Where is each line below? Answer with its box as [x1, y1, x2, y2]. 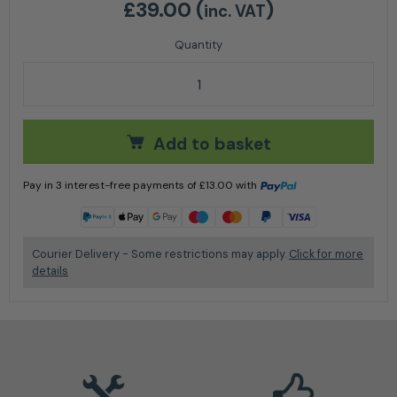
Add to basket [152, 132, 271, 155]
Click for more [289, 246, 363, 262]
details [32, 263, 68, 279]
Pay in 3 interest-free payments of [23, 178, 199, 193]
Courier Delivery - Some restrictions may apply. [32, 246, 289, 262]
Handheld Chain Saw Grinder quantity [22, 77, 289, 97]
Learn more [23, 196, 81, 211]
